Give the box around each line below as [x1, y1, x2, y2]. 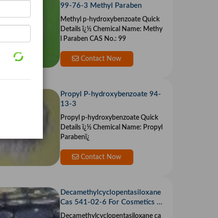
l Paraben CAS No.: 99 [60, 36, 126, 43]
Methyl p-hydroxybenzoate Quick [60, 16, 160, 23]
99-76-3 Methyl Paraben [60, 2, 142, 10]
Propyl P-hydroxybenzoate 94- [60, 91, 161, 98]
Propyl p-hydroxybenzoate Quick [60, 114, 158, 122]
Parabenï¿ [60, 134, 90, 141]
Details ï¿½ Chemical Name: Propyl [60, 124, 82, 131]
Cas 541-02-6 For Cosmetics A [60, 199, 162, 206]
